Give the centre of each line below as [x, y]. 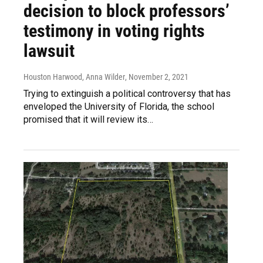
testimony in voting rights [114, 31]
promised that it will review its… [88, 119]
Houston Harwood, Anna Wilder [74, 77]
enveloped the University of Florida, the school [119, 106]
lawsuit [49, 50]
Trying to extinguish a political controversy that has [127, 93]
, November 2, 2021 [157, 77]
